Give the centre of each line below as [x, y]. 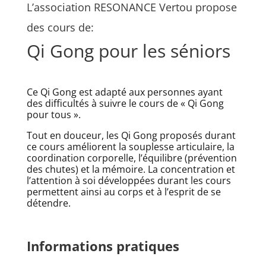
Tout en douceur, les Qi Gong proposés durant [131, 136]
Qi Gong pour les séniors [128, 51]
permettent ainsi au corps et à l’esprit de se [123, 192]
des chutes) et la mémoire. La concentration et [131, 170]
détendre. [48, 203]
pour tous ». [53, 115]
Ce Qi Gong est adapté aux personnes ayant [124, 92]
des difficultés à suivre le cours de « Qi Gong [125, 104]
